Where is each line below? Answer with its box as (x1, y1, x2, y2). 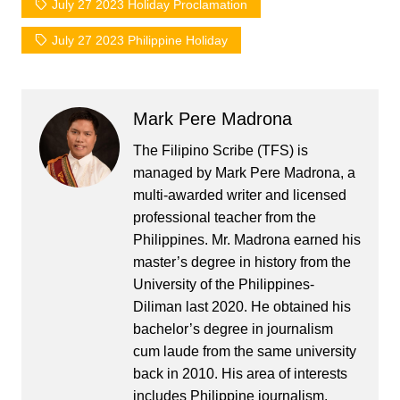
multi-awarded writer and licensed (132, 187, 346, 203)
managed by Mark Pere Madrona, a (132, 164, 355, 180)
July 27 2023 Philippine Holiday (51, 32, 228, 47)
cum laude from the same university (132, 343, 356, 359)
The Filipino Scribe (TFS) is (132, 142, 308, 158)
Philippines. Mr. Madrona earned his (132, 231, 361, 247)
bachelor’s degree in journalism (132, 321, 333, 337)
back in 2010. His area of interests (132, 365, 347, 381)
